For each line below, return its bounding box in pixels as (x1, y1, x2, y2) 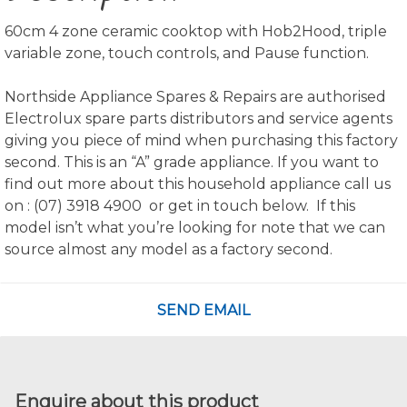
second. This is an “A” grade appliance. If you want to (5, 154, 379, 172)
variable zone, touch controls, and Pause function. (5, 45, 369, 63)
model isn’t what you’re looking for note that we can (5, 219, 385, 237)
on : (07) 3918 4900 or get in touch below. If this (5, 197, 355, 215)
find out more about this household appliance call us (5, 175, 391, 194)
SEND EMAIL (157, 301, 250, 319)
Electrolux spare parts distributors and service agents (5, 110, 392, 128)
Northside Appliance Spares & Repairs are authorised (5, 88, 386, 106)
